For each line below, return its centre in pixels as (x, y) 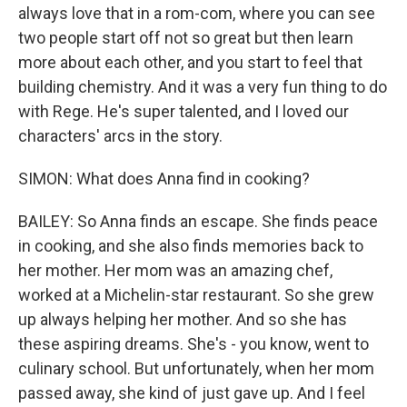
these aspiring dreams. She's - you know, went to (194, 344)
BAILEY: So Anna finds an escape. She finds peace (198, 221)
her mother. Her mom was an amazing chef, (175, 270)
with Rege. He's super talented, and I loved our (184, 111)
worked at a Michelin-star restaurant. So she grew (196, 295)
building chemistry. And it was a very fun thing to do (203, 87)
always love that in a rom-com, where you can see (197, 13)
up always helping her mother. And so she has (183, 319)
